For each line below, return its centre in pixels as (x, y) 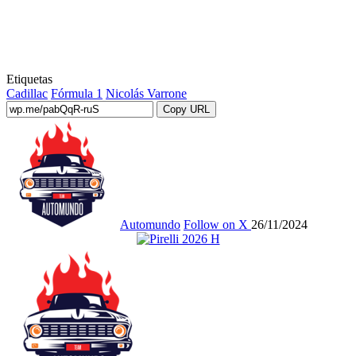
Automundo (150, 224)
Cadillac (27, 93)
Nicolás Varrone (146, 93)
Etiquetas (29, 79)
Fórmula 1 (77, 93)
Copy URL (186, 109)
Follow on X (216, 224)
